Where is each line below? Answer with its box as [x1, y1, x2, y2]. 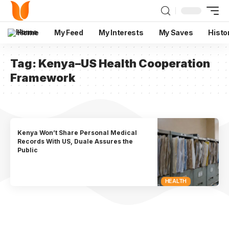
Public [17, 146, 38, 154]
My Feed [54, 28, 83, 37]
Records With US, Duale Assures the [17, 138, 133, 146]
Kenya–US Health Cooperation [38, 57, 210, 70]
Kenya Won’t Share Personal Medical [17, 129, 138, 137]
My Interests [98, 28, 144, 37]
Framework [10, 71, 75, 84]
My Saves [158, 28, 193, 37]
